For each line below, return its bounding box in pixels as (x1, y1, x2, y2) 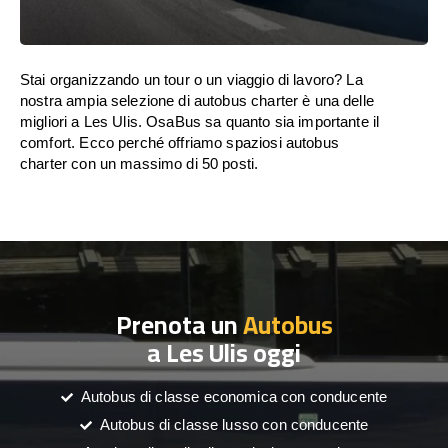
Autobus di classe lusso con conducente (99, 416, 369, 433)
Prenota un (115, 301, 243, 348)
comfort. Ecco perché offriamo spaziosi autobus (20, 134, 339, 151)
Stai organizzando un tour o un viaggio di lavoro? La (20, 71, 363, 88)
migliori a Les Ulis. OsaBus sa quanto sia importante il (20, 113, 380, 130)
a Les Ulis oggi (147, 329, 301, 376)
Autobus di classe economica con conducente (80, 388, 388, 405)
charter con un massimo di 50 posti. (20, 155, 259, 172)
